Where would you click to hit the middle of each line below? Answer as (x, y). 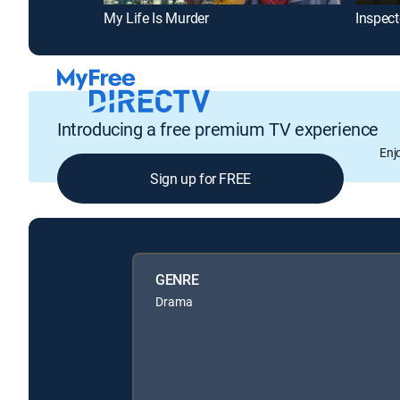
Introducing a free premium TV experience (218, 129)
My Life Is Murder (156, 17)
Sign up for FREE (200, 179)
